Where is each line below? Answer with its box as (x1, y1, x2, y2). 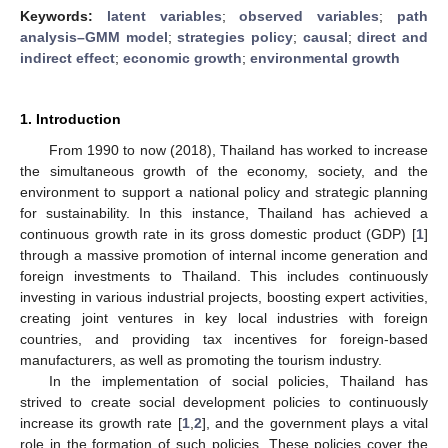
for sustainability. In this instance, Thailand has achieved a (20, 204, 428, 221)
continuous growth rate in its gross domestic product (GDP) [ (20, 225, 416, 242)
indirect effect (20, 49, 115, 66)
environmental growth (250, 49, 400, 66)
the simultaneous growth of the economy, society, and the (20, 162, 428, 179)
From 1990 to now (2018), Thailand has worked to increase (48, 141, 428, 158)
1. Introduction (20, 110, 121, 127)
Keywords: (20, 7, 107, 24)
